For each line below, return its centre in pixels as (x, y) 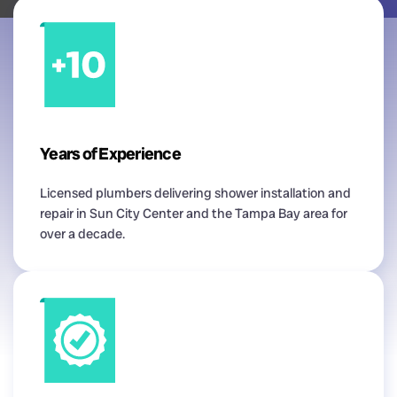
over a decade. (82, 234)
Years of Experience (110, 153)
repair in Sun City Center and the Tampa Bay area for (194, 213)
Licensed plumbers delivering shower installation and (195, 193)
